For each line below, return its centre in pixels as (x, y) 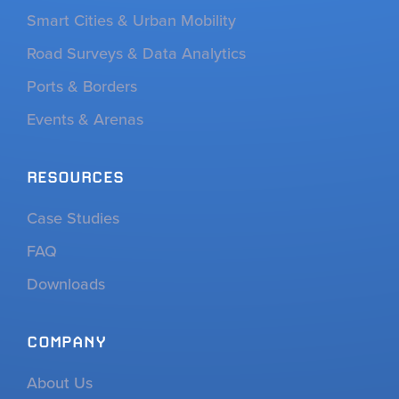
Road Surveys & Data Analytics (136, 53)
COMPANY (66, 341)
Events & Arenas (85, 118)
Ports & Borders (82, 85)
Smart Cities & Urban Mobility (131, 20)
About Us (60, 382)
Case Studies (73, 217)
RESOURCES (75, 176)
